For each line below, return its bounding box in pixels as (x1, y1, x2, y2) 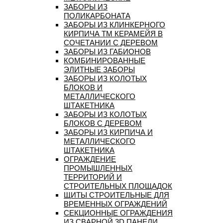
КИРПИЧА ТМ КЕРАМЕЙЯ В (64, 29, 163, 38)
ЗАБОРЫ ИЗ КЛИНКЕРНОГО (64, 20, 165, 29)
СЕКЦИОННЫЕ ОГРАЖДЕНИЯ (64, 209, 173, 218)
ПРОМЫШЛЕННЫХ (64, 164, 132, 173)
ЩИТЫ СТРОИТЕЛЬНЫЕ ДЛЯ (64, 191, 169, 200)
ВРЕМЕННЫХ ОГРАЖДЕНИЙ (64, 200, 167, 209)
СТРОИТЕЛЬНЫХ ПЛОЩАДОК (64, 182, 172, 191)
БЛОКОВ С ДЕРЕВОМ (64, 119, 142, 128)
